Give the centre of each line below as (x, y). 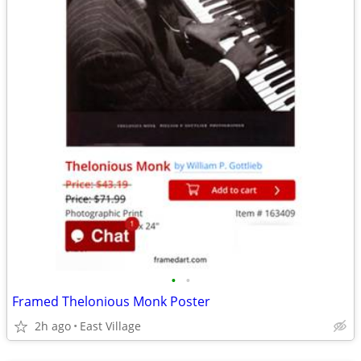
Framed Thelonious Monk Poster (111, 301)
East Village (110, 326)
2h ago (53, 326)
